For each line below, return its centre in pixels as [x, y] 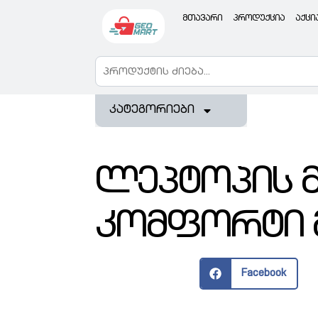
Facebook [263, 274]
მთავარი [202, 18]
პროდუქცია [258, 18]
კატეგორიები [152, 111]
